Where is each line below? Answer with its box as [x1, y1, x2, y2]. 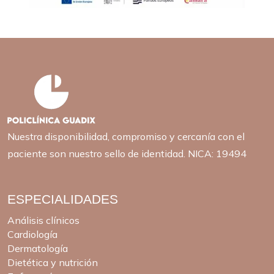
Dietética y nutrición [7, 256, 98, 268]
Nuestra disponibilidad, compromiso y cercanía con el [7, 130, 245, 143]
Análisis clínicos [7, 213, 80, 226]
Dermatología [7, 242, 68, 254]
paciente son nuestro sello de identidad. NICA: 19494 [7, 147, 246, 160]
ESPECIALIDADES [7, 191, 118, 206]
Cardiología [7, 228, 57, 240]
